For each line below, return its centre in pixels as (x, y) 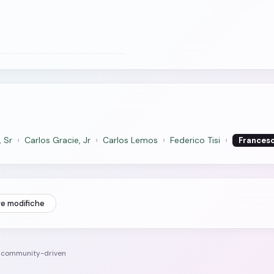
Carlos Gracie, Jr (57, 140)
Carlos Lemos (130, 140)
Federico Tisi (195, 140)
